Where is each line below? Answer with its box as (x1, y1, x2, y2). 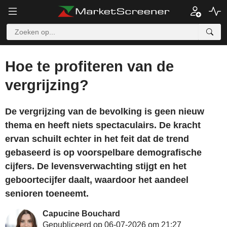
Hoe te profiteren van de (5, 58, 174, 74)
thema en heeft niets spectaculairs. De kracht (5, 120, 201, 130)
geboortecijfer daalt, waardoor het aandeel (5, 175, 188, 185)
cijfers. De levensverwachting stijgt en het (5, 161, 186, 171)
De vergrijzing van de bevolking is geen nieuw (5, 106, 204, 117)
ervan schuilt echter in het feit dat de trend (5, 134, 189, 144)
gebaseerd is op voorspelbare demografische (5, 147, 202, 158)
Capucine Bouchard (43, 209, 120, 218)
